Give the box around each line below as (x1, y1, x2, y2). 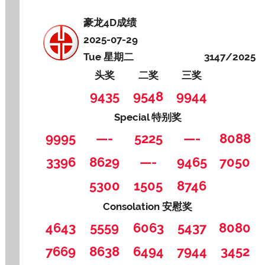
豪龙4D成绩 (83, 16, 140, 28)
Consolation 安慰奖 (103, 200, 193, 212)
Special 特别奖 (114, 111, 182, 123)
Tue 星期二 (83, 50, 134, 63)
